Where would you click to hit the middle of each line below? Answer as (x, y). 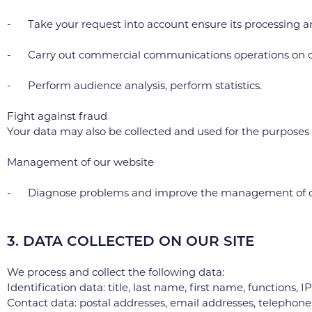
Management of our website (80, 162)
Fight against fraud (57, 116)
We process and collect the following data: (116, 272)
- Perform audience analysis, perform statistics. (134, 85)
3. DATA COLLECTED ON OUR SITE (131, 241)
